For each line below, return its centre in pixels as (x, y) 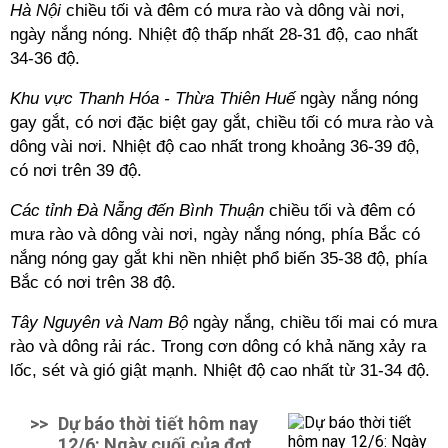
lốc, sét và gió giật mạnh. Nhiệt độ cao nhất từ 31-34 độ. (220, 370)
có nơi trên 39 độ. (76, 170)
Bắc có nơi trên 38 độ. (93, 282)
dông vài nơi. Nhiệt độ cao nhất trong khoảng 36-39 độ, (215, 146)
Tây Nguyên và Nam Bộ (99, 322)
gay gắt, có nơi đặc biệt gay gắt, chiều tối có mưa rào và (221, 122)
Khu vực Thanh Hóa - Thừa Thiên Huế (152, 98)
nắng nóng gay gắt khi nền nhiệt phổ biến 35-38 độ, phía (218, 258)
